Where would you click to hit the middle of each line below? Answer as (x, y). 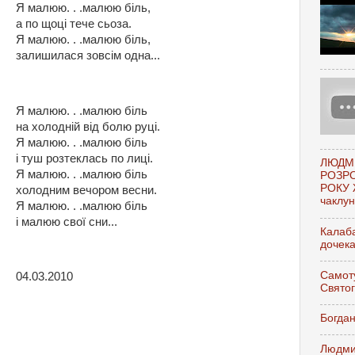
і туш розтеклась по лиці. (84, 158)
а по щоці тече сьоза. (74, 23)
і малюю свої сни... (67, 221)
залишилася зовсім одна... (88, 55)
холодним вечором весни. (86, 190)
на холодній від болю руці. (88, 126)
